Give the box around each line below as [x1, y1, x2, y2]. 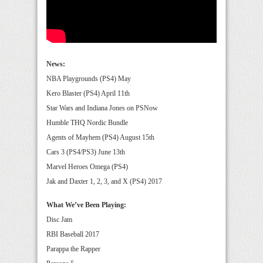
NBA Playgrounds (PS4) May [46, 75, 131, 83]
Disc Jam [46, 215, 72, 224]
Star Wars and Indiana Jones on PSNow [46, 104, 158, 112]
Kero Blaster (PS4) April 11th [46, 89, 130, 97]
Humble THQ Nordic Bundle [46, 119, 128, 127]
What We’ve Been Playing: [46, 201, 126, 209]
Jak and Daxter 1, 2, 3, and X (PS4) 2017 [46, 177, 162, 186]
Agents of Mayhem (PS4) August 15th [46, 133, 154, 141]
